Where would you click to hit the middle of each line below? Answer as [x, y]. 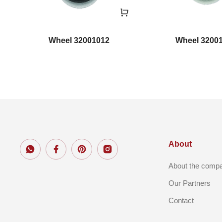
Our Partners [190, 183]
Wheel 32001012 [79, 40]
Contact [181, 200]
